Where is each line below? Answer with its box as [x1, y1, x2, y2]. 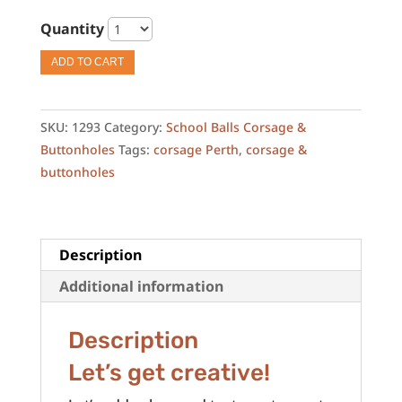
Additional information [58, 275, 223, 296]
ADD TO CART [50, 56, 124, 69]
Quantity [39, 18, 104, 39]
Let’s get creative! [67, 358, 270, 387]
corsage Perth [153, 140, 239, 158]
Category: [103, 118, 166, 135]
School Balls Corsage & [165, 118, 306, 135]
